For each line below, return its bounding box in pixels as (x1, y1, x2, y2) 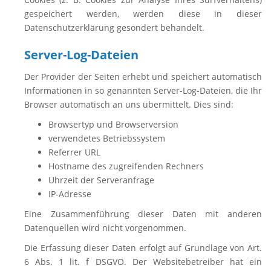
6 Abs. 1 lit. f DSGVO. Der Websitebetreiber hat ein (24, 256, 262, 267)
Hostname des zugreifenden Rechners (48, 160, 204, 172)
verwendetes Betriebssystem (48, 132, 165, 144)
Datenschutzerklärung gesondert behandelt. (24, 22, 204, 33)
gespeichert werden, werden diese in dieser (24, 8, 262, 19)
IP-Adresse (48, 188, 91, 200)
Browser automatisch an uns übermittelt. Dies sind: (24, 99, 233, 110)
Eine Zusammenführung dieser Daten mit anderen (24, 208, 262, 220)
